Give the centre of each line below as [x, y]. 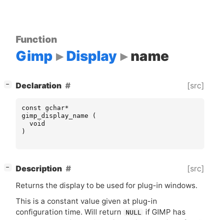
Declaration [39, 85]
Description [39, 168]
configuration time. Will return [69, 212]
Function [36, 39]
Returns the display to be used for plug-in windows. [107, 186]
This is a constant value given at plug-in [86, 201]
